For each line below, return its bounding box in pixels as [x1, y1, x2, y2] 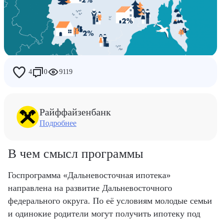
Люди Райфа [20, 86, 62, 95]
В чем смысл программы [8, 146, 143, 161]
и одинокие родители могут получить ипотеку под [8, 208, 200, 219]
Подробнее [39, 118, 76, 127]
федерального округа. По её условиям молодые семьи [8, 195, 212, 206]
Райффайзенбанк [39, 106, 111, 117]
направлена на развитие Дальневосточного [8, 183, 172, 193]
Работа [20, 39, 42, 48]
